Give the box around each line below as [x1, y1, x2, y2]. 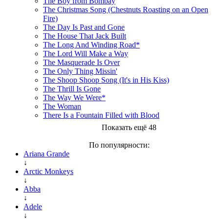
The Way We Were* [43, 93, 106, 102]
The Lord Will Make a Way [43, 49, 128, 58]
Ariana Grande [23, 149, 69, 158]
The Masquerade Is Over [43, 58, 120, 66]
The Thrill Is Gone [43, 84, 101, 93]
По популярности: [89, 140, 150, 149]
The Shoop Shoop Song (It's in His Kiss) [43, 75, 169, 84]
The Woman [43, 102, 81, 110]
